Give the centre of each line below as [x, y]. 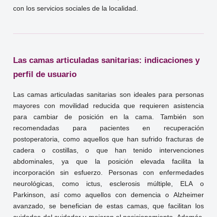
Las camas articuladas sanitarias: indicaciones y [107, 61]
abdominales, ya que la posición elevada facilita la [108, 162]
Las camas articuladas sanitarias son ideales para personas [108, 95]
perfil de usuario [45, 75]
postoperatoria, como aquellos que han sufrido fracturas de [108, 139]
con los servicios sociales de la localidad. [76, 9]
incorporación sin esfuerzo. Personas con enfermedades [108, 173]
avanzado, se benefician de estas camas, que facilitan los [108, 206]
